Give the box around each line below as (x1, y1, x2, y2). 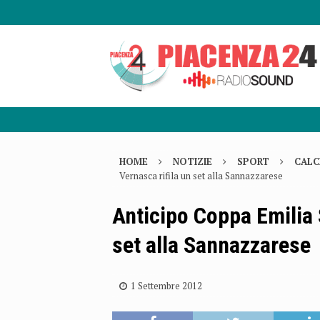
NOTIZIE (173, 155, 212, 169)
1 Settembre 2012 (131, 279, 202, 293)
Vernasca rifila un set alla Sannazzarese (119, 169, 283, 183)
